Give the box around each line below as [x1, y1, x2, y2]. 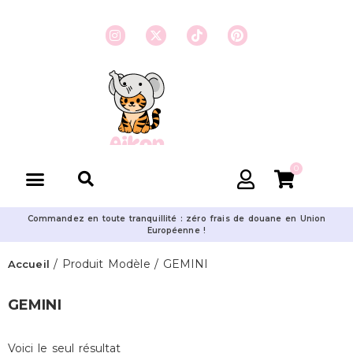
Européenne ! [147, 225, 206, 236]
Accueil [8, 258, 50, 270]
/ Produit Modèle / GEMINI [49, 257, 209, 271]
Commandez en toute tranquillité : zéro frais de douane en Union [27, 214, 326, 224]
